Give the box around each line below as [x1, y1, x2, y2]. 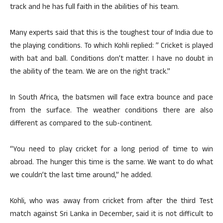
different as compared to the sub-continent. [10, 118, 152, 130]
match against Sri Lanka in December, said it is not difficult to [10, 209, 213, 221]
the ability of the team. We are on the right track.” [10, 66, 170, 79]
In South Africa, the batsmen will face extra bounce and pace [10, 92, 213, 105]
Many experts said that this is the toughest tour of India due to [10, 27, 213, 40]
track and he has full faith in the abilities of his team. [10, 1, 179, 14]
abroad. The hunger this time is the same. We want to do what [10, 157, 213, 169]
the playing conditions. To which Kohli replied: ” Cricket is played [10, 40, 213, 53]
